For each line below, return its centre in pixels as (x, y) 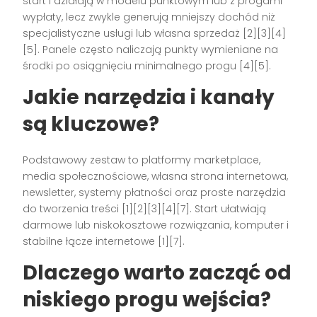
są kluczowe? (91, 124)
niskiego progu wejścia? (147, 299)
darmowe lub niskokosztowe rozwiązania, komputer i (156, 225)
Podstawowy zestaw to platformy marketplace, (142, 160)
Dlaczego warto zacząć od (157, 272)
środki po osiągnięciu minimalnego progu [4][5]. (147, 65)
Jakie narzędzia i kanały (149, 97)
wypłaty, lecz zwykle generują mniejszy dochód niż (149, 17)
